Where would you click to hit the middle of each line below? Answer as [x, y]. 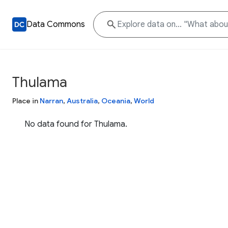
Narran [51, 101]
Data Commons [56, 24]
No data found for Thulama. [76, 124]
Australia [82, 101]
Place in [26, 101]
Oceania [116, 101]
